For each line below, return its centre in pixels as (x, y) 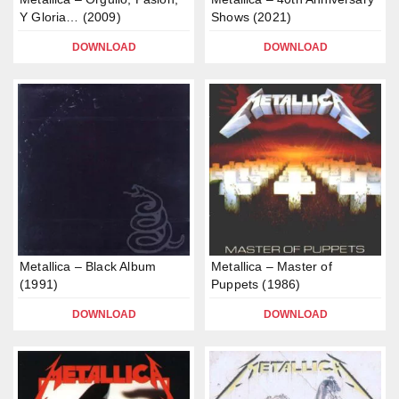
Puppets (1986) (256, 284)
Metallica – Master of (272, 266)
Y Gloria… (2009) (70, 17)
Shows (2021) (252, 17)
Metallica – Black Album (88, 266)
